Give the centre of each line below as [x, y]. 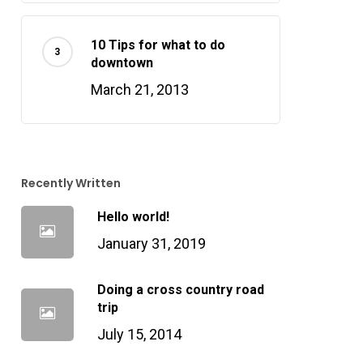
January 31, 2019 [151, 243]
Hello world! [133, 216]
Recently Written [70, 183]
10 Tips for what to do [158, 45]
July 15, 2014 [139, 334]
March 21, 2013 [139, 90]
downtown [122, 63]
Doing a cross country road [180, 290]
